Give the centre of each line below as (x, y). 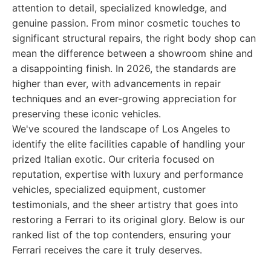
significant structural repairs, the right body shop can (134, 38)
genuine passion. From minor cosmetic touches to (126, 23)
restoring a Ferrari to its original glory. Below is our (129, 220)
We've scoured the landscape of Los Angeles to (121, 129)
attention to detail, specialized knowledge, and (119, 8)
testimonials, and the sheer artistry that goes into (125, 204)
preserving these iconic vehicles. (87, 114)
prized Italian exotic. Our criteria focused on (113, 159)
